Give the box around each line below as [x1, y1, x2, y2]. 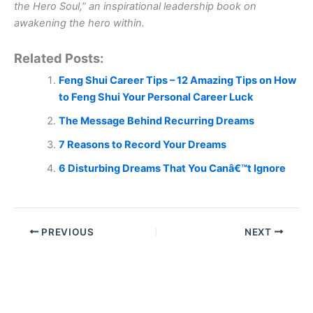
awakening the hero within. [14, 16, 145, 29]
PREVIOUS [38, 226, 94, 238]
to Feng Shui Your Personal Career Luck [58, 90, 253, 103]
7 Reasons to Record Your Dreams [58, 138, 226, 151]
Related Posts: [14, 50, 103, 66]
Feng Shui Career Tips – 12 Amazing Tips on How [58, 73, 296, 87]
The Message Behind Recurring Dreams [58, 114, 254, 127]
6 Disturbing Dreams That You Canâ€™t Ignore [58, 161, 286, 175]
